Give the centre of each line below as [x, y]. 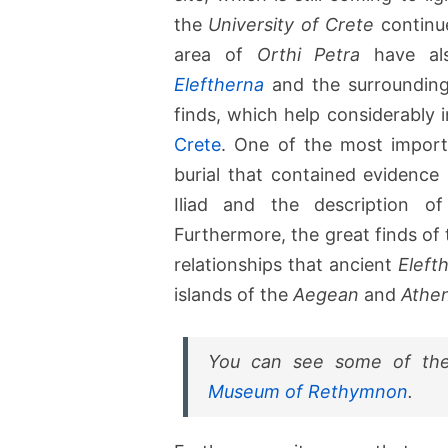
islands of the [233, 294]
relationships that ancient [286, 264]
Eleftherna [219, 84]
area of [215, 54]
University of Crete [291, 24]
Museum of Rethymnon [308, 391]
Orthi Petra [308, 54]
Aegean [326, 294]
